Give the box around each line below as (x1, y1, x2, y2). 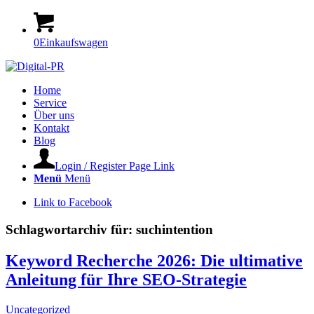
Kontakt (34, 122, 69, 134)
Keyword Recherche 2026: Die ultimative (6, 251, 303, 270)
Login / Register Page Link (55, 160, 175, 172)
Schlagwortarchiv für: (6, 221, 136, 237)
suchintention (136, 221, 213, 237)
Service (34, 97, 67, 109)
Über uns (34, 109, 74, 121)
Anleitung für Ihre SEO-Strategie (6, 270, 247, 289)
